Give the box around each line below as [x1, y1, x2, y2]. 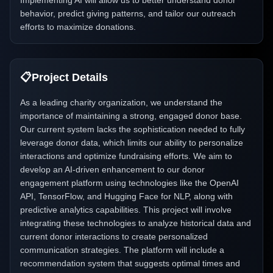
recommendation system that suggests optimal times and [20, 258, 240, 268]
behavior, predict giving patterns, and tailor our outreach [20, 9, 236, 18]
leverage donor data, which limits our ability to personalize [20, 138, 243, 147]
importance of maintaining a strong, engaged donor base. [20, 111, 242, 121]
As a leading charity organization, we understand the [20, 97, 222, 107]
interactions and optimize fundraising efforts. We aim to [20, 151, 232, 161]
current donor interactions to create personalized [20, 232, 208, 241]
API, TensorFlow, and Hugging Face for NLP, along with [20, 191, 233, 201]
